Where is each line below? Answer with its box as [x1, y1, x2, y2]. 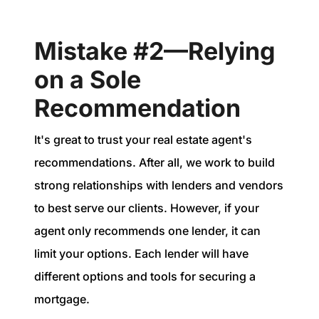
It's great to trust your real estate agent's [34, 132, 252, 147]
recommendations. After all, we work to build [34, 155, 275, 169]
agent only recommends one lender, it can [34, 223, 261, 238]
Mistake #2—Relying [34, 36, 276, 66]
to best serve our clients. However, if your [34, 200, 259, 215]
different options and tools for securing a [34, 268, 256, 283]
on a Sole [34, 65, 141, 95]
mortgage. [34, 291, 93, 306]
